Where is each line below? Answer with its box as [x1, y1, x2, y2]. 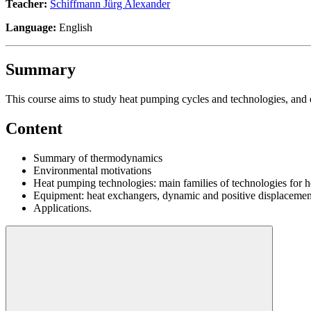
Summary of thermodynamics [33, 151, 162, 164]
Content [6, 119, 62, 137]
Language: [6, 21, 56, 33]
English [56, 21, 92, 33]
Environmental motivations [33, 164, 151, 176]
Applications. [33, 201, 92, 214]
